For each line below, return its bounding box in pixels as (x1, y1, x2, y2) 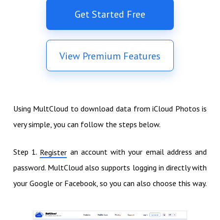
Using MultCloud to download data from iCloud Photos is (13, 104, 207, 114)
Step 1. (13, 147, 40, 157)
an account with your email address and (67, 147, 207, 157)
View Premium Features (59, 50, 161, 63)
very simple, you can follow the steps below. (13, 119, 161, 130)
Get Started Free (75, 8, 145, 21)
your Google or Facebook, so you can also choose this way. (13, 178, 207, 189)
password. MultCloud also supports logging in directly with (13, 163, 207, 173)
